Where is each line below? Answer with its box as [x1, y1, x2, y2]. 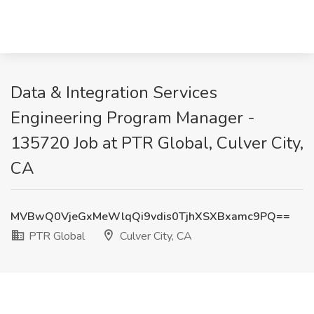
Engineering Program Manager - [11, 107, 255, 129]
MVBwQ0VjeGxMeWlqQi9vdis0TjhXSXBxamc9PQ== [11, 209, 290, 224]
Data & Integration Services [11, 81, 217, 104]
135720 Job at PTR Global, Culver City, [11, 132, 303, 154]
